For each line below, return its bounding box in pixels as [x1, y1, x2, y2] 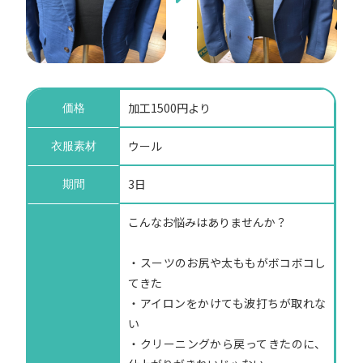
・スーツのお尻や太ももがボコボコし [128, 254, 327, 271]
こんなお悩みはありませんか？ [128, 214, 288, 231]
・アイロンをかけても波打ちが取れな [128, 295, 327, 312]
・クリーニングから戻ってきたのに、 [128, 335, 327, 352]
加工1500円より [128, 100, 211, 117]
